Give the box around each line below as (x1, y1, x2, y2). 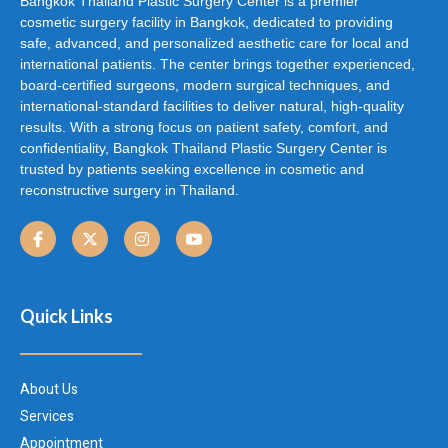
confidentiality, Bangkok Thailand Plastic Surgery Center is (20, 140, 387, 157)
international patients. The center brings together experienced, (20, 56, 415, 73)
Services (20, 406, 74, 428)
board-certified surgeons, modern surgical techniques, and (20, 77, 390, 94)
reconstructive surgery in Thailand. (20, 182, 239, 199)
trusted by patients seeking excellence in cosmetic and (20, 161, 364, 178)
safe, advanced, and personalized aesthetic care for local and (20, 35, 409, 52)
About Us (20, 379, 78, 401)
